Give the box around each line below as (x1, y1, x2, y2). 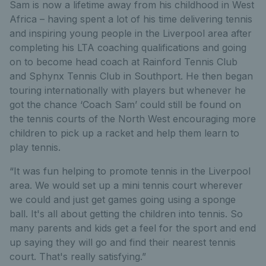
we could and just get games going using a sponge (9, 194, 236, 205)
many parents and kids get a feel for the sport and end (9, 222, 256, 234)
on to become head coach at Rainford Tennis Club (9, 56, 237, 68)
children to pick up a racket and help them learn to (9, 127, 239, 139)
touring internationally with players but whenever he (9, 84, 246, 96)
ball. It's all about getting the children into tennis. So (9, 208, 243, 220)
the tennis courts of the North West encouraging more (9, 113, 256, 125)
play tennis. (9, 141, 61, 153)
